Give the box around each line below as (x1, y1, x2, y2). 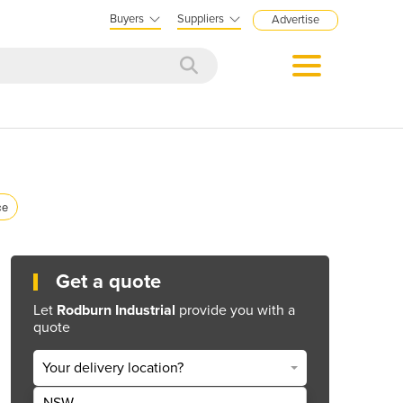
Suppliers (177, 12, 224, 26)
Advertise (272, 13, 319, 27)
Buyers (110, 12, 144, 26)
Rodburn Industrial (57, 300, 175, 319)
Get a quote (56, 269, 161, 293)
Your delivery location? (42, 359, 184, 378)
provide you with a (175, 300, 295, 319)
